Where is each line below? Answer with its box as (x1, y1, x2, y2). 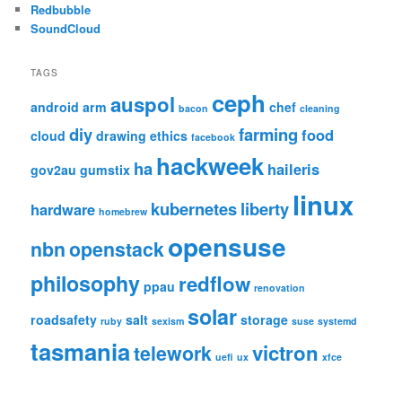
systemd (318, 314, 358, 328)
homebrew (99, 205, 148, 219)
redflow (179, 269, 251, 299)
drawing (96, 127, 147, 145)
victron (252, 338, 319, 368)
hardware (31, 198, 96, 221)
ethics (150, 127, 188, 145)
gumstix (80, 161, 131, 179)
